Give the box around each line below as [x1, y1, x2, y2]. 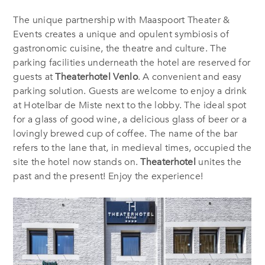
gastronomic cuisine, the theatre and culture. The [13, 42, 227, 56]
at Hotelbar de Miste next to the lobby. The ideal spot [13, 99, 247, 112]
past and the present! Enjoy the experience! [13, 170, 203, 183]
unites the [196, 156, 242, 169]
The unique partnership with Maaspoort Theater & [13, 14, 230, 27]
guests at [13, 70, 56, 84]
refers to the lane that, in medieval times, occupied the [13, 141, 252, 155]
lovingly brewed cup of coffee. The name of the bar [13, 127, 238, 141]
